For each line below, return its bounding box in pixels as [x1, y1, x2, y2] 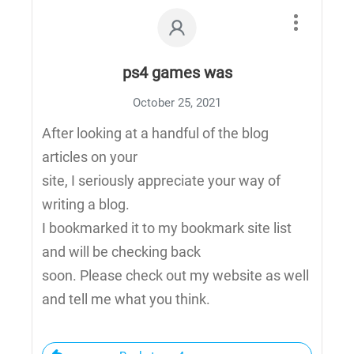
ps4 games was [122, 63, 232, 82]
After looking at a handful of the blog [42, 125, 269, 141]
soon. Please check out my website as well [42, 267, 309, 284]
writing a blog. [42, 196, 130, 213]
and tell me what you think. [42, 291, 210, 307]
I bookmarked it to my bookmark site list [42, 220, 292, 236]
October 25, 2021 [133, 96, 221, 110]
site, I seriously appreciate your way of [42, 172, 281, 189]
